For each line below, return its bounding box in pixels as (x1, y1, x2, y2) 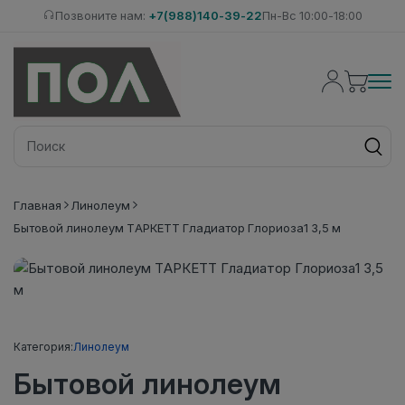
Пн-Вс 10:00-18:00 (261, 8, 363, 23)
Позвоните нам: (54, 8, 148, 23)
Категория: (14, 339, 73, 353)
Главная (14, 197, 61, 212)
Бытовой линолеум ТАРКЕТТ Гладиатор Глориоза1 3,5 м (14, 220, 341, 235)
